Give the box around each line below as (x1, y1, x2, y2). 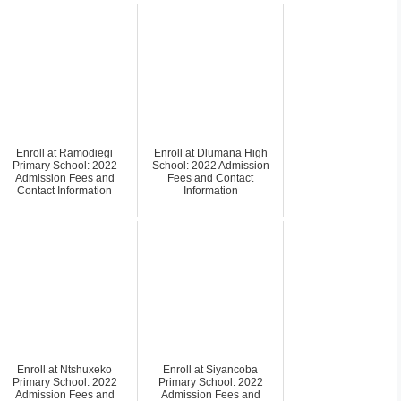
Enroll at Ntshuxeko (17, 363, 112, 376)
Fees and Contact (167, 171, 253, 184)
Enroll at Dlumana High (153, 146, 268, 159)
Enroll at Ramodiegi (16, 146, 113, 159)
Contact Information (17, 183, 112, 197)
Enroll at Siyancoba (163, 363, 258, 376)
